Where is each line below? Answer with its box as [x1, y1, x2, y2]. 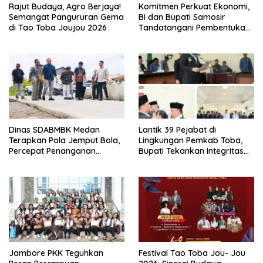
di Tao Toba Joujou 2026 [9, 22, 107, 33]
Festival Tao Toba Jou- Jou [139, 247, 245, 258]
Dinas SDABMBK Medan [9, 124, 100, 135]
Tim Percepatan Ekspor [139, 32, 231, 43]
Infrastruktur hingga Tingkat [9, 156, 120, 167]
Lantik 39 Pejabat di [139, 124, 216, 135]
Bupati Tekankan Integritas [139, 145, 244, 156]
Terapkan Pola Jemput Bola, [9, 134, 120, 146]
